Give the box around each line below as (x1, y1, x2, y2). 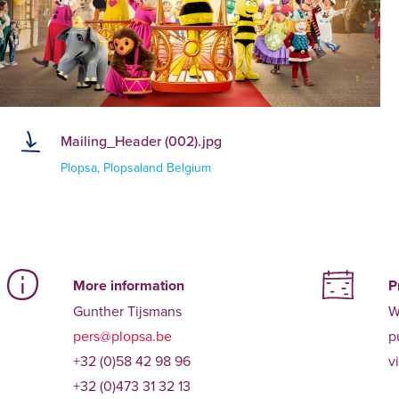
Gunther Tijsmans (73, 300, 182, 321)
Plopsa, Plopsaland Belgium (61, 158, 212, 176)
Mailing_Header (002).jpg (61, 131, 223, 151)
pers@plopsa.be (73, 325, 172, 346)
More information (73, 274, 184, 296)
